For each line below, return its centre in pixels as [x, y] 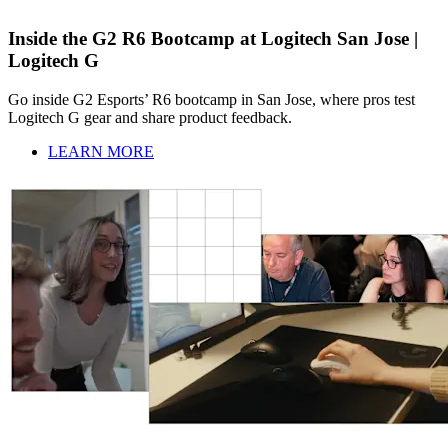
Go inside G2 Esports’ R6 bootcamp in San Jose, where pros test [211, 99]
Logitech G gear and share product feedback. [150, 117]
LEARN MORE [101, 151]
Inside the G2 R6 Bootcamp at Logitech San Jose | [213, 39]
